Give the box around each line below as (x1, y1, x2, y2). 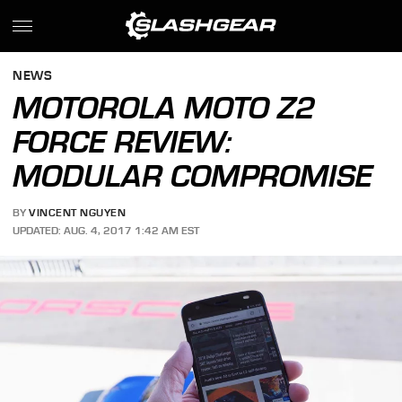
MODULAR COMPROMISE (13, 158, 373, 194)
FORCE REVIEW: (13, 124, 232, 160)
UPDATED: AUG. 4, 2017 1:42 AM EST (13, 223, 200, 237)
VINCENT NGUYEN (29, 206, 127, 220)
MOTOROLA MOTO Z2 (13, 90, 316, 126)
